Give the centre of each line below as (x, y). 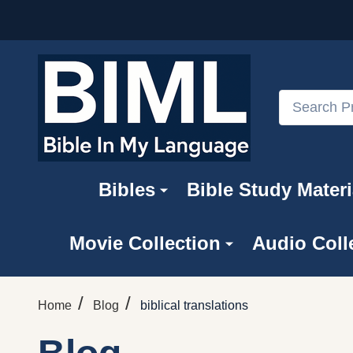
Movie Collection (145, 243)
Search (299, 99)
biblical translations (194, 305)
